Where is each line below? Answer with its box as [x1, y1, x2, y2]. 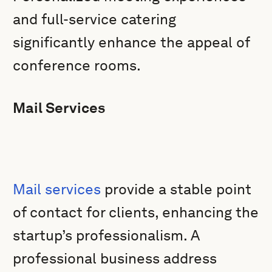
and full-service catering [13, 10, 177, 28]
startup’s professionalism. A [13, 226, 200, 244]
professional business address [13, 250, 217, 267]
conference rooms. [13, 56, 141, 74]
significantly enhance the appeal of [13, 33, 250, 51]
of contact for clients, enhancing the [13, 203, 259, 221]
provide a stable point [101, 180, 252, 198]
